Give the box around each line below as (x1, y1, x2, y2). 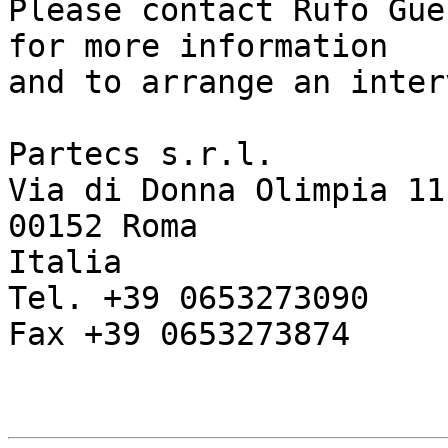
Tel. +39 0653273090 (8, 280, 369, 317)
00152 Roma (8, 208, 198, 245)
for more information (8, 28, 407, 65)
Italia (8, 244, 122, 281)
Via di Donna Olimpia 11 (8, 172, 445, 209)
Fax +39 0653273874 (8, 316, 350, 353)
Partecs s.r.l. (8, 136, 274, 173)
